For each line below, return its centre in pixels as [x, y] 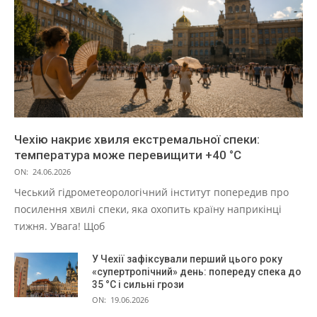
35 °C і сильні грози [138, 285]
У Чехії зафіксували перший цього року [187, 259]
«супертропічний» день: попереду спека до [197, 272]
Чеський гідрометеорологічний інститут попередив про [151, 192]
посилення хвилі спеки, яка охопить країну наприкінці [148, 209]
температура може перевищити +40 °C [128, 155]
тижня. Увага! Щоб [59, 226]
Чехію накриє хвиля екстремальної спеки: [137, 140]
